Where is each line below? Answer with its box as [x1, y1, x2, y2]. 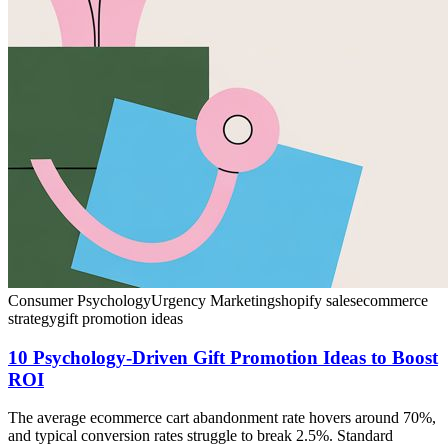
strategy [8, 309, 57, 327]
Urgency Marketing [151, 291, 275, 309]
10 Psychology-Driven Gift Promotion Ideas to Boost [8, 346, 438, 368]
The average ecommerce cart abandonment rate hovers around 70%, [8, 409, 436, 427]
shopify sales [275, 291, 356, 309]
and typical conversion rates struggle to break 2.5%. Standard [8, 427, 393, 445]
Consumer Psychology [8, 291, 151, 309]
